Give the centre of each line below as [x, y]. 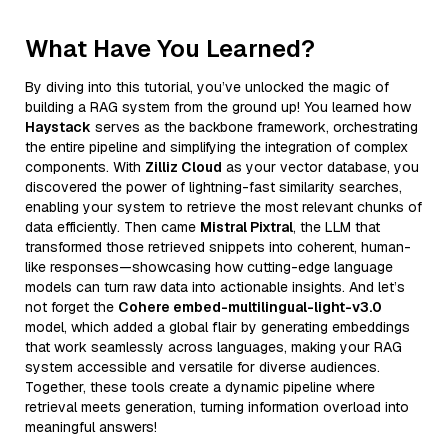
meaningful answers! [91, 426]
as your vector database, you [320, 166]
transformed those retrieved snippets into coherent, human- [218, 246]
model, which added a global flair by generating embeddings [217, 326]
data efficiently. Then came [112, 226]
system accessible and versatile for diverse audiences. [202, 366]
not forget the [71, 306]
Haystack [58, 126]
